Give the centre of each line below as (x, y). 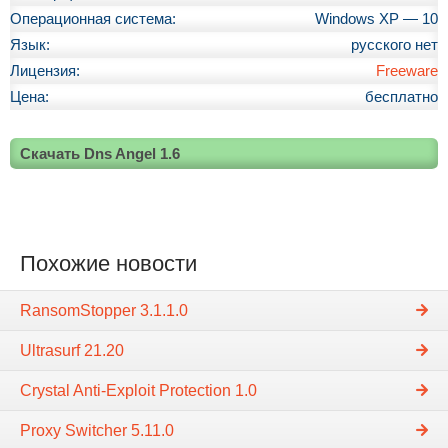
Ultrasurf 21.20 (72, 350)
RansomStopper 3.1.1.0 (104, 310)
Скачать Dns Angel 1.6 (100, 153)
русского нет (394, 44)
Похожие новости (108, 263)
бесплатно (401, 96)
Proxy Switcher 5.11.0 (97, 430)
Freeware (407, 70)
